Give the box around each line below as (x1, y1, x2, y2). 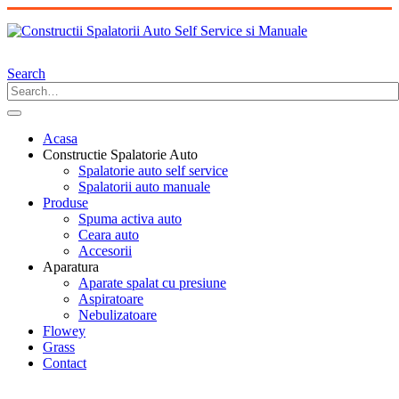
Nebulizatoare (78, 307, 157, 322)
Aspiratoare (78, 291, 143, 306)
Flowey (43, 323, 85, 338)
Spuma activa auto (78, 211, 182, 226)
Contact (43, 355, 86, 370)
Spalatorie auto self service (78, 163, 228, 178)
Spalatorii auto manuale (78, 179, 210, 194)
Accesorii (78, 243, 132, 258)
